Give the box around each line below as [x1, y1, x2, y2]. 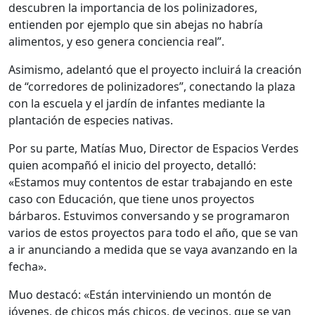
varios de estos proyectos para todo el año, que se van [8, 225, 298, 241]
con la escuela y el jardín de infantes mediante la [8, 96, 265, 112]
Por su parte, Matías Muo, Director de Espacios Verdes [8, 141, 299, 157]
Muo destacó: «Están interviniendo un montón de [8, 287, 271, 303]
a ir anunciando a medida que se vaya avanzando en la [8, 242, 297, 258]
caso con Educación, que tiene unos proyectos [8, 191, 255, 207]
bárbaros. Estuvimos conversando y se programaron [8, 208, 290, 224]
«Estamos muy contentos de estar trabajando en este [8, 174, 292, 191]
